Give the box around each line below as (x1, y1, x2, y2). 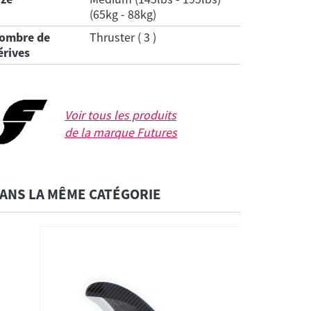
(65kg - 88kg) (90, 6, 156, 23)
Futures (137, 124, 177, 141)
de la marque (65, 124, 137, 141)
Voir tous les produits (65, 107, 176, 124)
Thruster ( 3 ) (90, 29, 156, 46)
